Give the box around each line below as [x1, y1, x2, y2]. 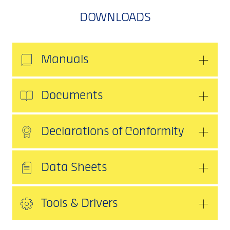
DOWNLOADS [79, 12, 151, 23]
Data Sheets [41, 162, 107, 173]
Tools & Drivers [41, 198, 118, 209]
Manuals [41, 54, 89, 65]
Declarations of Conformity [41, 126, 184, 137]
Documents [41, 90, 103, 101]
